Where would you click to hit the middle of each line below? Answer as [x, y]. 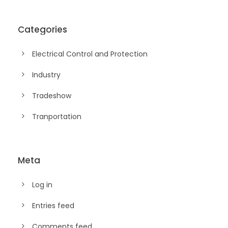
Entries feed [53, 206]
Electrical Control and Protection [90, 54]
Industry [46, 75]
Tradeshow [52, 96]
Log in [42, 185]
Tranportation [57, 117]
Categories [42, 30]
